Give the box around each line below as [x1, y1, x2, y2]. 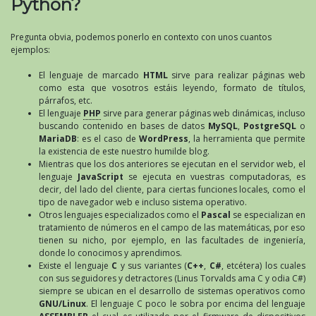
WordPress [139, 132, 188, 145]
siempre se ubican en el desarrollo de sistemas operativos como [39, 284, 305, 297]
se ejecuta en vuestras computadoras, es [123, 170, 306, 183]
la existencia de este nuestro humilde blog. [39, 145, 209, 157]
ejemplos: [11, 43, 50, 56]
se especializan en [231, 208, 305, 221]
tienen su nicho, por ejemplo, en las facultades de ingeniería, [39, 233, 305, 246]
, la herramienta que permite [188, 132, 305, 145]
